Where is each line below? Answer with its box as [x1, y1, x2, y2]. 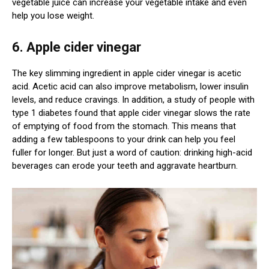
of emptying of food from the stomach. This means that [12, 121, 236, 132]
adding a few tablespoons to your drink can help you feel [12, 134, 235, 145]
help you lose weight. [12, 10, 94, 22]
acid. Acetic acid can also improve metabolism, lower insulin [12, 81, 249, 92]
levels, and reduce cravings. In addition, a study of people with [12, 94, 255, 106]
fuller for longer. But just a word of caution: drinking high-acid [12, 147, 252, 159]
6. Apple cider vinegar [12, 40, 141, 55]
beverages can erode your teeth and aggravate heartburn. [12, 160, 238, 172]
